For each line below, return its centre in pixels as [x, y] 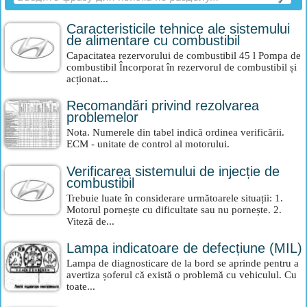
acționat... [87, 79]
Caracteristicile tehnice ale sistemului [178, 29]
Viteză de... [90, 221]
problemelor [102, 117]
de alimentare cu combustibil [153, 40]
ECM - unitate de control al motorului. [148, 144]
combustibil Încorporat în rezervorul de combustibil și [182, 67]
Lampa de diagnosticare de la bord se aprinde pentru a [183, 263]
